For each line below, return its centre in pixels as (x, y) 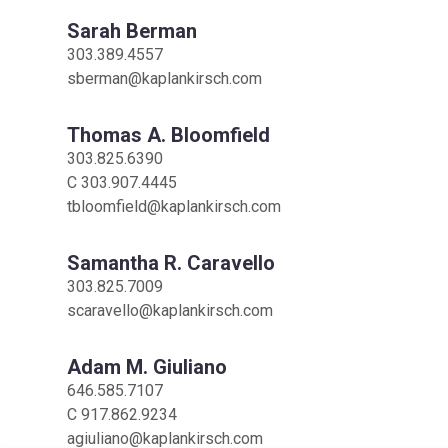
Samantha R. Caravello (171, 263)
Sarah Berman (132, 31)
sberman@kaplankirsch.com (165, 79)
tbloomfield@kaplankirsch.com (174, 207)
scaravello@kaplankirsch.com (170, 311)
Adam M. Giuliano (147, 367)
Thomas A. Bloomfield (169, 135)
